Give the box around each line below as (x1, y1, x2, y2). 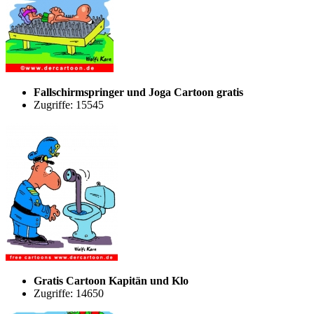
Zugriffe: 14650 (34, 287, 104, 299)
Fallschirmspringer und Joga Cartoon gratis (34, 86, 243, 98)
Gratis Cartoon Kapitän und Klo (34, 274, 189, 287)
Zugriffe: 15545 (34, 98, 104, 111)
